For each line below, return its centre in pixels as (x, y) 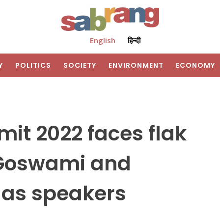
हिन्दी (134, 41)
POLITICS (33, 66)
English (102, 41)
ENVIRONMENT (136, 66)
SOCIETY (80, 66)
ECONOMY (195, 66)
